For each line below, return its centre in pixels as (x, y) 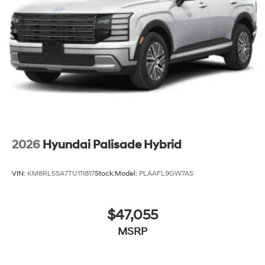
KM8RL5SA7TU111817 (61, 174)
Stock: (105, 174)
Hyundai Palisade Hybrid (112, 145)
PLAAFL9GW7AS (166, 174)
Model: (127, 174)
